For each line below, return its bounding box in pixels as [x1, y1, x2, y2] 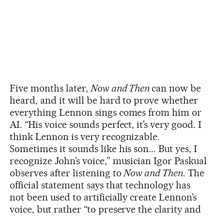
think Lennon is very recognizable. [10, 131, 160, 143]
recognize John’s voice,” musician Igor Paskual [10, 155, 207, 167]
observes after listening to [10, 167, 124, 179]
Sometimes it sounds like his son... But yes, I [10, 143, 198, 155]
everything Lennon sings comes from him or [10, 107, 202, 119]
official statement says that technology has [10, 179, 191, 191]
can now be [152, 82, 201, 94]
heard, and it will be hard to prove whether [10, 94, 199, 107]
